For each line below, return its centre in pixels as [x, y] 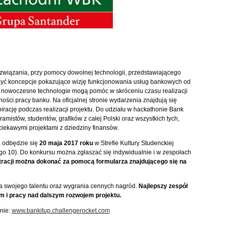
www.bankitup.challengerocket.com [61, 211]
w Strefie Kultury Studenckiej [133, 143]
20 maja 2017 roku [66, 143]
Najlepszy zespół [163, 186]
